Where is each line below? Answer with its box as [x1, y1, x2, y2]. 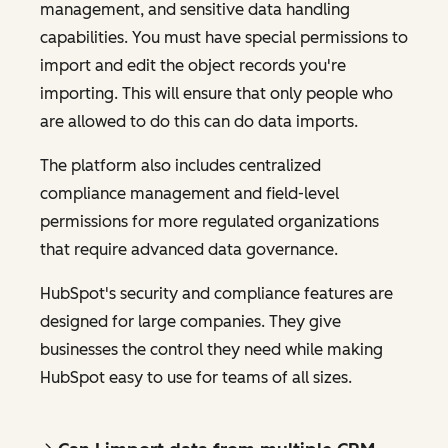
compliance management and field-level [40, 184, 339, 204]
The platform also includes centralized [40, 156, 321, 176]
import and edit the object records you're [40, 56, 346, 76]
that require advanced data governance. [40, 240, 338, 260]
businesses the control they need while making [40, 340, 383, 360]
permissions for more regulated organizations [40, 212, 379, 232]
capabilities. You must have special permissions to [40, 28, 408, 48]
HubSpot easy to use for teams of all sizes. [40, 368, 352, 388]
